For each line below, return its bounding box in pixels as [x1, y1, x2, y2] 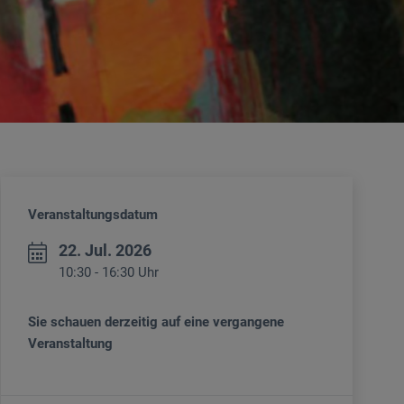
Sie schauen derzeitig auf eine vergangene [28, 314, 284, 331]
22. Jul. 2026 [59, 241, 151, 261]
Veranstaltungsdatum [28, 207, 158, 224]
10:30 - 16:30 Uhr [59, 264, 159, 281]
